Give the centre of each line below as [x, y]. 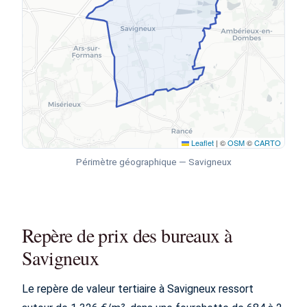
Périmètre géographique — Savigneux [153, 162]
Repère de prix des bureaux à [127, 235]
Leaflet [201, 143]
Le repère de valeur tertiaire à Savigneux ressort [138, 289]
